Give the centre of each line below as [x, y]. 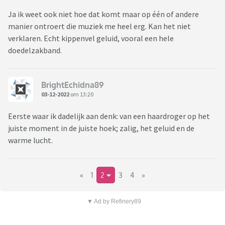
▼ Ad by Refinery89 [114, 202]
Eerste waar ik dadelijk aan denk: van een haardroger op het [109, 116]
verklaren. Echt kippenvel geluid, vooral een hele [91, 38]
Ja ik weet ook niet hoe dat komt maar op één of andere [103, 14]
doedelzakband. [35, 50]
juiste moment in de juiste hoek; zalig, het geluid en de [101, 128]
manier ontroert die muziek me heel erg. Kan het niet [99, 26]
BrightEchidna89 [73, 85]
